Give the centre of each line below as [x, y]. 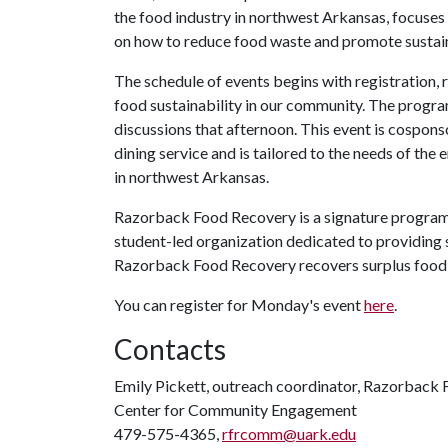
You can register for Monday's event [239, 304]
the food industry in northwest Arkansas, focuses [279, 16]
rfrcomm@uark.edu [289, 433]
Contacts [170, 349]
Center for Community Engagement [235, 409]
